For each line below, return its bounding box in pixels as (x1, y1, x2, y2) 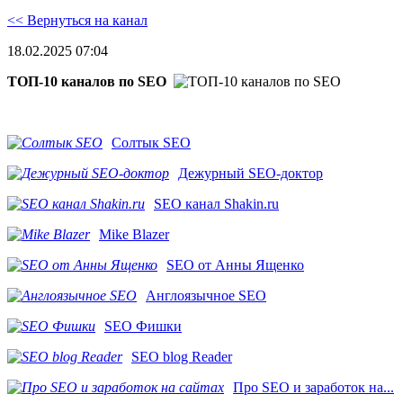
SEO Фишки (104, 318, 182, 335)
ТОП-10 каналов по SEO (7, 74, 166, 90)
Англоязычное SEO (146, 288, 266, 304)
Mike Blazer (99, 227, 169, 243)
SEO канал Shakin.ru (154, 196, 279, 212)
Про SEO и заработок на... (233, 380, 394, 396)
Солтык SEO (112, 135, 191, 151)
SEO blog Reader (131, 349, 232, 365)
